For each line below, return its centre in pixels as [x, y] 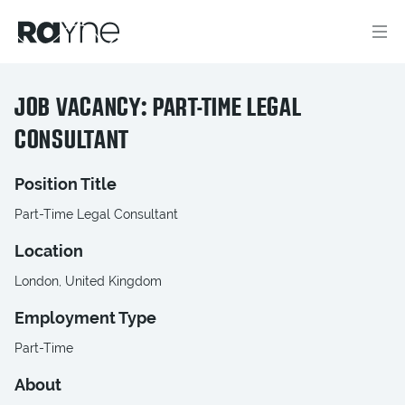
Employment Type [85, 318]
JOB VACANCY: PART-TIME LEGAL [158, 108]
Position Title [66, 184]
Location [49, 251]
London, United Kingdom [88, 281]
